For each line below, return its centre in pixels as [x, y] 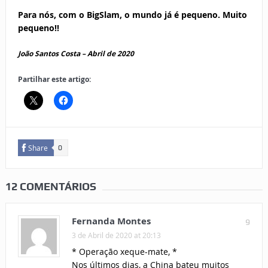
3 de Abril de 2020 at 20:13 [116, 235]
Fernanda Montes [111, 221]
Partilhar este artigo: [54, 80]
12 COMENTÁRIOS [51, 187]
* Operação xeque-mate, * [124, 252]
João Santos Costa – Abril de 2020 [76, 54]
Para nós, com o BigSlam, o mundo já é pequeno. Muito [132, 15]
